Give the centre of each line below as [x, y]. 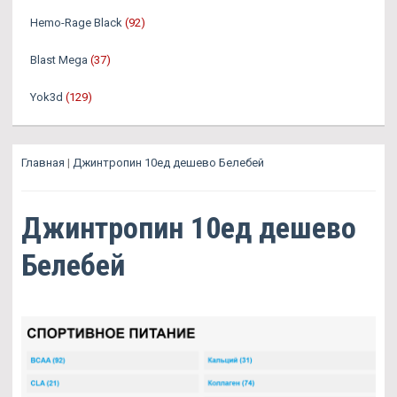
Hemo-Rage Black [76, 23]
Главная [43, 163]
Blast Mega [59, 60]
